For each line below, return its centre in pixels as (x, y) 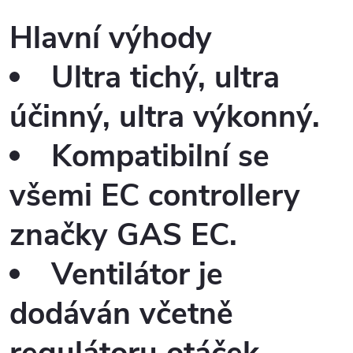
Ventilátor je (137, 275)
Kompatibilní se (160, 157)
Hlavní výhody (111, 39)
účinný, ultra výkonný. (165, 117)
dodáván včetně (121, 314)
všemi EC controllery (155, 196)
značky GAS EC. (123, 236)
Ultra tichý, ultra (165, 78)
